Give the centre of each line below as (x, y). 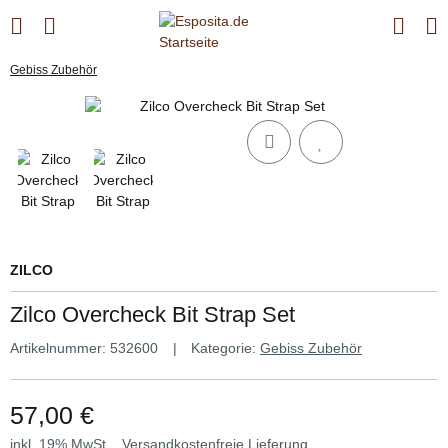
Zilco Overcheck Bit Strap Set (152, 314)
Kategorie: (225, 347)
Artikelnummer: (60, 347)
